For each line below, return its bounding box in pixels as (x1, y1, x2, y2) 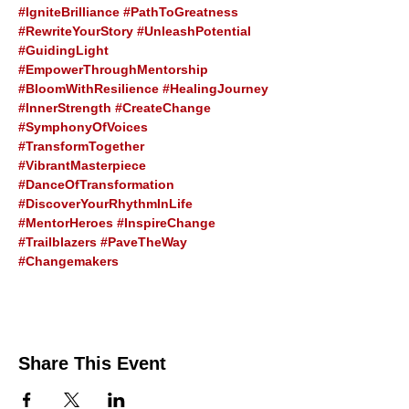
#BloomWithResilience (18, 81, 159, 96)
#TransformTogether (18, 139, 144, 153)
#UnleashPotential (137, 24, 251, 38)
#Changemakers (18, 254, 119, 268)
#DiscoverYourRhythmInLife (18, 196, 193, 211)
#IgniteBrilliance (18, 5, 120, 19)
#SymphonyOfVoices (18, 120, 148, 134)
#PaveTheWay (100, 235, 187, 249)
